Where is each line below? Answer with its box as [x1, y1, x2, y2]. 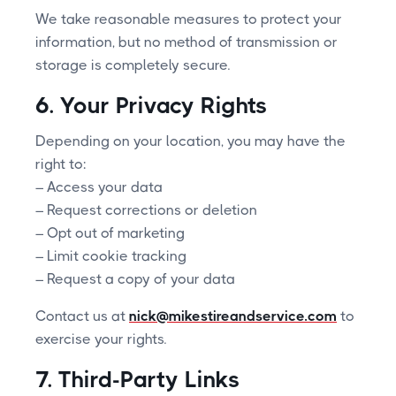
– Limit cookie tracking [35, 247, 187, 264]
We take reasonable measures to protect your [35, 10, 342, 27]
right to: [35, 155, 87, 172]
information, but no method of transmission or [35, 33, 338, 50]
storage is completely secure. [35, 56, 230, 73]
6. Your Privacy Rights [35, 91, 268, 118]
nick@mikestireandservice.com [129, 307, 337, 324]
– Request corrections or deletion [35, 201, 257, 218]
